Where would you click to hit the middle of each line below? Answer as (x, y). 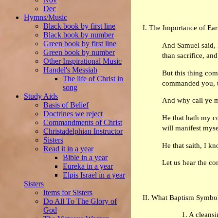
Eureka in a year (88, 166)
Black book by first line (79, 26)
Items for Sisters (68, 192)
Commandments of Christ (83, 122)
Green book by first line (80, 44)
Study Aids (41, 96)
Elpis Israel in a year (94, 175)
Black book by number (79, 35)
